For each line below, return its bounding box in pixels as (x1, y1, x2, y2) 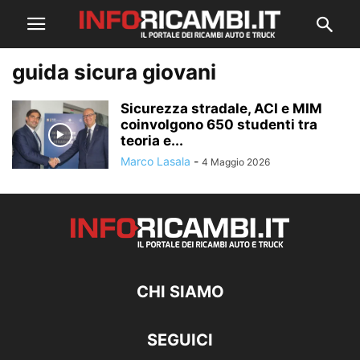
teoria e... (121, 133, 183, 149)
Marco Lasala (121, 154, 190, 168)
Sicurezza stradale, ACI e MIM (121, 100, 322, 117)
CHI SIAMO (136, 282, 224, 301)
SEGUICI (147, 330, 213, 350)
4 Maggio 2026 (202, 156, 270, 168)
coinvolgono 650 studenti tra (121, 117, 317, 133)
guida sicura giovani (12, 59, 216, 84)
